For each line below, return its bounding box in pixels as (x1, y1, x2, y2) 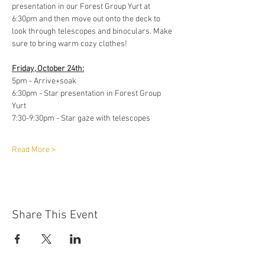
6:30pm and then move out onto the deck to (12, 14, 162, 24)
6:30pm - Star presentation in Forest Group (12, 89, 163, 99)
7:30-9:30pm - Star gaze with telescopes (12, 114, 152, 124)
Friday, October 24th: (12, 64, 84, 74)
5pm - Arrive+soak (12, 76, 78, 86)
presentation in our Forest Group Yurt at (12, 2, 152, 12)
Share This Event (12, 208, 98, 222)
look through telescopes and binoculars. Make (12, 27, 174, 37)
